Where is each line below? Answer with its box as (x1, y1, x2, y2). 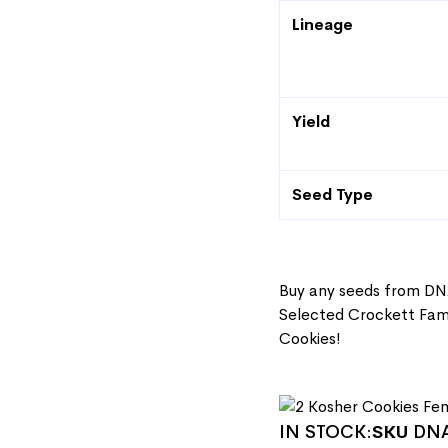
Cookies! (279, 328, 341, 349)
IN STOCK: (279, 421, 372, 444)
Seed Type (292, 184, 373, 205)
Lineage (292, 14, 353, 35)
